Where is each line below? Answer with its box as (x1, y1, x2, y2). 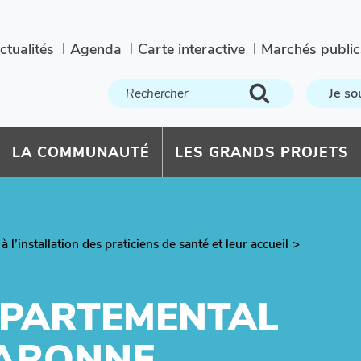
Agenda (70, 39, 122, 59)
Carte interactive (138, 39, 245, 59)
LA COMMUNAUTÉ (12, 143, 150, 162)
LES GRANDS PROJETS (175, 143, 349, 162)
